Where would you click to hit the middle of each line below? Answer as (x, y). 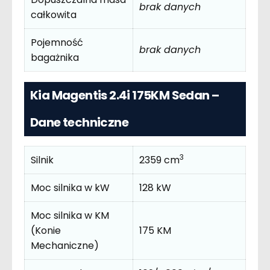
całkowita (54, 15)
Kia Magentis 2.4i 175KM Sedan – (125, 95)
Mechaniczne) (65, 246)
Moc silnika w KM (70, 216)
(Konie (46, 231)
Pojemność (57, 43)
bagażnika (55, 58)
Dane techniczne (79, 122)
